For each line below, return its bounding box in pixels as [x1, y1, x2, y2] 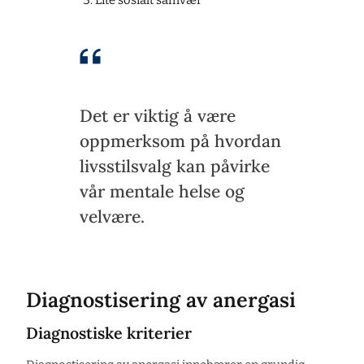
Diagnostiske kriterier [26, 323, 192, 344]
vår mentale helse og [80, 180, 245, 202]
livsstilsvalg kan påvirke [80, 154, 270, 177]
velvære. [80, 205, 145, 227]
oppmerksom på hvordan [80, 129, 281, 152]
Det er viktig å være [80, 104, 236, 127]
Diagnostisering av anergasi [26, 287, 296, 314]
